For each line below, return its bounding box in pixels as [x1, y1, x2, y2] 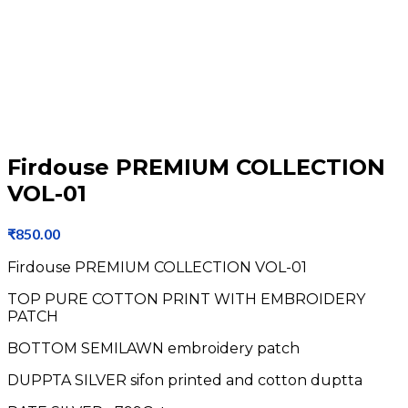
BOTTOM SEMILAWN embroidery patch [7, 339, 300, 357]
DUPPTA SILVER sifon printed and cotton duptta [7, 371, 362, 389]
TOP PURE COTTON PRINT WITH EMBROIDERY [7, 290, 365, 308]
